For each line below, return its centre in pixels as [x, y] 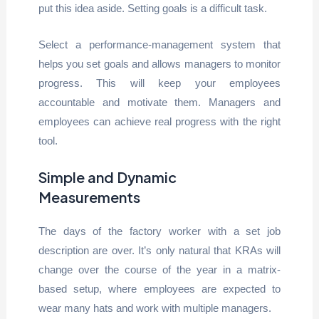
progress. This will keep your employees [159, 83]
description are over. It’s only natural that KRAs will [159, 250]
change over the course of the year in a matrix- [159, 270]
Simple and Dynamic [107, 177]
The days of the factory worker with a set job [159, 231]
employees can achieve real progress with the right [159, 121]
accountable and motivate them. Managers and [159, 102]
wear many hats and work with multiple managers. [155, 308]
